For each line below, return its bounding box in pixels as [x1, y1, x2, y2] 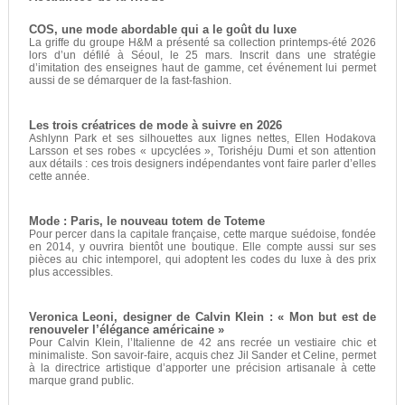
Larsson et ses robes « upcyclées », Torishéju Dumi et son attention [28, 144, 377, 157]
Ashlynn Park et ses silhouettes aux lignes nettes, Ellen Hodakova [28, 131, 377, 145]
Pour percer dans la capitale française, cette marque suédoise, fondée [28, 227, 377, 240]
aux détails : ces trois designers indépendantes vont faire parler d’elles [28, 156, 377, 170]
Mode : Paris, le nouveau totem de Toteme [28, 214, 265, 228]
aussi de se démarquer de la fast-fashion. [28, 73, 231, 87]
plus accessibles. [28, 265, 113, 278]
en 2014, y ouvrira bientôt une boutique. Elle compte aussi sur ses [28, 240, 377, 253]
